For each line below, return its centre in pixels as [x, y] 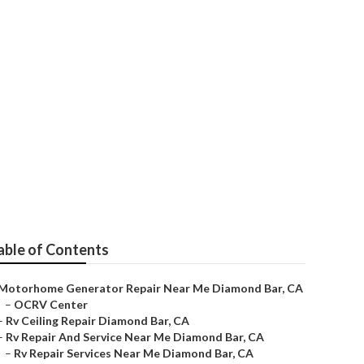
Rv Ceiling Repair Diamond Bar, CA [97, 321]
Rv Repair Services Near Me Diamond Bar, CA [134, 353]
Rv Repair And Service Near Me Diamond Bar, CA [135, 337]
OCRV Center [51, 304]
